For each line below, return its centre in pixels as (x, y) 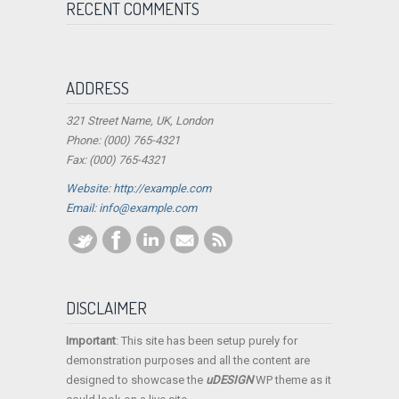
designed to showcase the (136, 379)
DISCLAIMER (106, 307)
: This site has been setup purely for (207, 340)
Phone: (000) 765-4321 (123, 141)
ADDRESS (98, 88)
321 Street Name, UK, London (139, 121)
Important (91, 340)
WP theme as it (292, 379)
